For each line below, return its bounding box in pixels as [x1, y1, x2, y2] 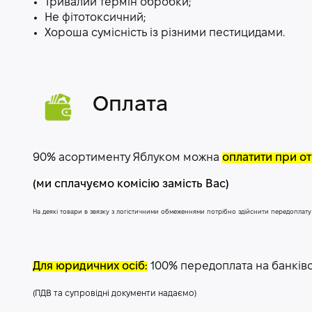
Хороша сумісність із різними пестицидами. [45, 28, 285, 38]
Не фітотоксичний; [45, 13, 146, 23]
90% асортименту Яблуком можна [33, 152, 222, 163]
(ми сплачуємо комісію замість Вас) [33, 178, 229, 189]
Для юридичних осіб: [33, 260, 148, 272]
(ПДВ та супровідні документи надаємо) [33, 289, 196, 297]
